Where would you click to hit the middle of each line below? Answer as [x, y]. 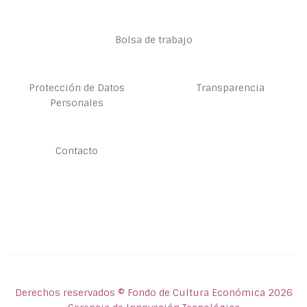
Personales [77, 103]
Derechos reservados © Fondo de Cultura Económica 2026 [153, 293]
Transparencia [230, 88]
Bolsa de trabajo [153, 40]
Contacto [77, 151]
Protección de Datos [77, 88]
